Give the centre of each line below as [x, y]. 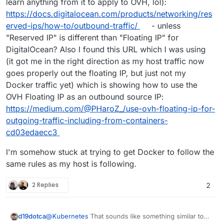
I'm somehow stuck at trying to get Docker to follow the [110, 152]
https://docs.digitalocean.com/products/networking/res [109, 14]
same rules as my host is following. [71, 164]
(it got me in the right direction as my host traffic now [105, 61]
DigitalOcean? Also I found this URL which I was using [106, 49]
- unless [165, 25]
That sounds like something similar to [146, 216]
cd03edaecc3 [32, 132]
